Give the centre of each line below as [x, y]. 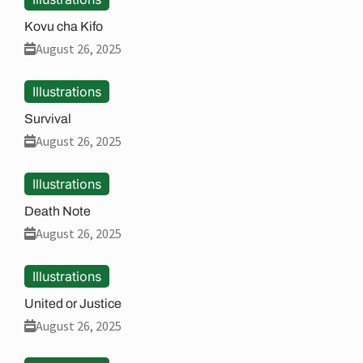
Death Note [58, 211]
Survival [48, 118]
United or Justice [73, 303]
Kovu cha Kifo [64, 26]
